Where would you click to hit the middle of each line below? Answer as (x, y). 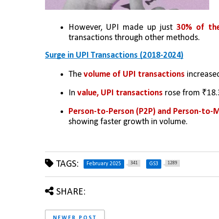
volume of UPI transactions (134, 74)
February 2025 (104, 164)
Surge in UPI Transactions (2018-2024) (114, 56)
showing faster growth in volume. (128, 122)
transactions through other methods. (134, 38)
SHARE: (71, 192)
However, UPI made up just (122, 28)
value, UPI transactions (121, 93)
